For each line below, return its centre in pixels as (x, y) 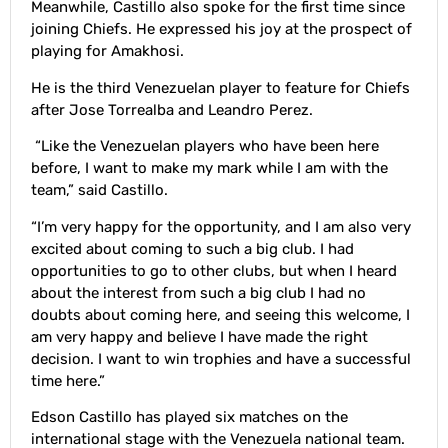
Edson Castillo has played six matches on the (189, 416)
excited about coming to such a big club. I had (192, 248)
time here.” (68, 380)
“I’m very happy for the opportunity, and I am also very (221, 226)
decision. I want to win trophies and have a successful (221, 358)
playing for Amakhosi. (107, 51)
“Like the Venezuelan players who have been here (205, 146)
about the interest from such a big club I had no (198, 292)
